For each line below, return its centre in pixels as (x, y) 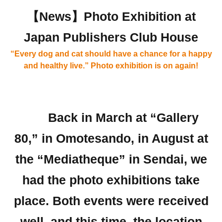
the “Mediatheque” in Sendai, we (111, 159)
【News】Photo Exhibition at (111, 16)
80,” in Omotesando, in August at (111, 138)
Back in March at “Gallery (111, 117)
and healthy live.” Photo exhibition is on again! (111, 65)
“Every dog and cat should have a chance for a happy (111, 54)
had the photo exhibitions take (111, 180)
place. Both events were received (111, 201)
